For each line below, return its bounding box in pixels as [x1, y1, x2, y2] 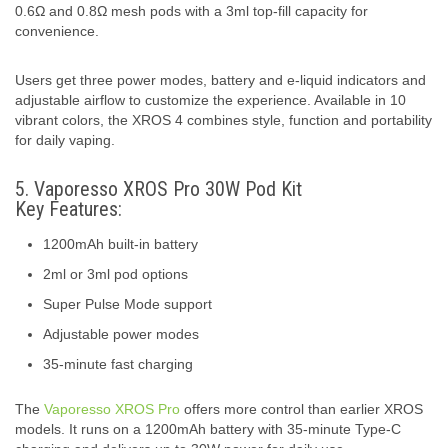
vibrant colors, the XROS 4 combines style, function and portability [15, 111, 432, 128]
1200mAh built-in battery [43, 235, 198, 252]
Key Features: [15, 196, 122, 221]
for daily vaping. [15, 131, 115, 148]
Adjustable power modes [43, 325, 199, 342]
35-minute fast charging [43, 355, 193, 372]
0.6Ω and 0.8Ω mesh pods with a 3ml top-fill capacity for [15, 2, 368, 19]
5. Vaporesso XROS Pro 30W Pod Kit [15, 176, 302, 201]
